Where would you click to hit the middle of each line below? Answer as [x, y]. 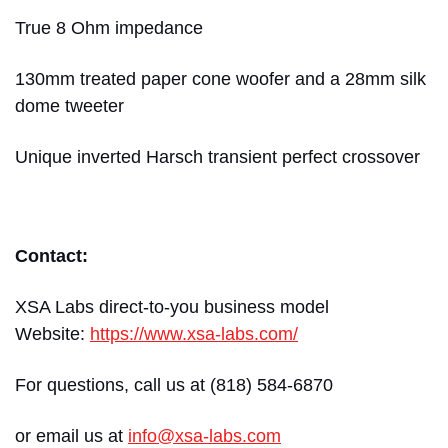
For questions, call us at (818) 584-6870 [174, 384]
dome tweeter [69, 105]
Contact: [51, 255]
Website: [52, 333]
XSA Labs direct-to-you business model [172, 306]
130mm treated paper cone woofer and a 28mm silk [220, 78]
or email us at [71, 435]
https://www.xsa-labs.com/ [194, 333]
